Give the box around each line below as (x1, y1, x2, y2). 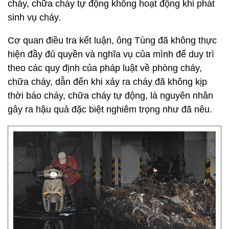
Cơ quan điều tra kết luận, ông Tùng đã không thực (8, 35, 217, 45)
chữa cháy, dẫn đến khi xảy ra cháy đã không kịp (8, 77, 207, 87)
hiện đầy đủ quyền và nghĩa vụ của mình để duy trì (8, 49, 214, 59)
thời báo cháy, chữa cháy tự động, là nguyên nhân (8, 90, 213, 101)
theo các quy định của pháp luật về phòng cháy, (8, 63, 202, 73)
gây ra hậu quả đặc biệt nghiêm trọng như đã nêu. (8, 104, 212, 114)
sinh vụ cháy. (8, 12, 61, 22)
